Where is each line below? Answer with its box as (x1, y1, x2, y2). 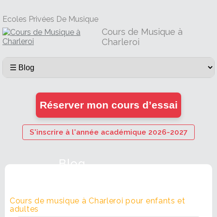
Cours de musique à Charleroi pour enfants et (10, 196, 186, 205)
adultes (10, 204, 39, 214)
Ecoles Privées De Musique (2, 15, 98, 24)
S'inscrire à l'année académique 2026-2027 (30, 128, 187, 137)
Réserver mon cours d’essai (39, 99, 178, 110)
